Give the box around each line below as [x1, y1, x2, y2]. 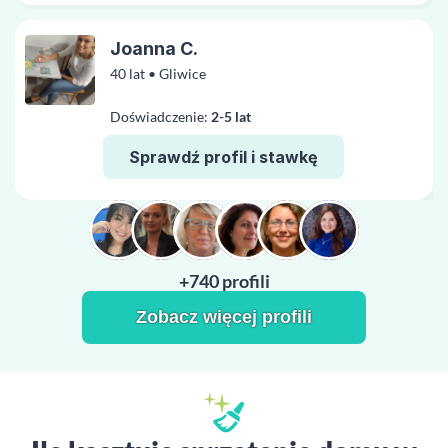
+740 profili [178, 269, 270, 292]
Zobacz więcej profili [136, 307, 312, 327]
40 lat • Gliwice [110, 65, 206, 82]
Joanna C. [110, 38, 198, 59]
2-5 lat [211, 108, 251, 125]
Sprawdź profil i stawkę [128, 146, 318, 167]
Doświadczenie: [110, 108, 211, 125]
